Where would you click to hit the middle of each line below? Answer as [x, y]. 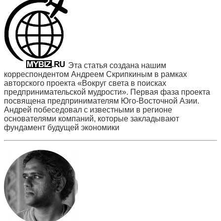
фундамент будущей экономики [62, 127]
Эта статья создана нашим [117, 65]
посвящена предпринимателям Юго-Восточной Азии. [102, 101]
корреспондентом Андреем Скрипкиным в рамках [95, 74]
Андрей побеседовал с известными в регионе [88, 110]
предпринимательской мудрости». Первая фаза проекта [107, 92]
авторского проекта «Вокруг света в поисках [85, 83]
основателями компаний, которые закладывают [92, 118]
